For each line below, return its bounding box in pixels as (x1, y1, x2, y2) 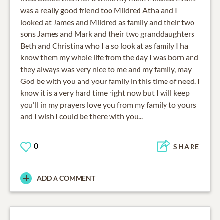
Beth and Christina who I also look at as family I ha (20, 41, 188, 51)
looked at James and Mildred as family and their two (20, 17, 194, 27)
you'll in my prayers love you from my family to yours (20, 100, 196, 110)
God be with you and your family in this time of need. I (20, 76, 200, 86)
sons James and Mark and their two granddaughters (20, 29, 194, 39)
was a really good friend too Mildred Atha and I (20, 5, 177, 15)
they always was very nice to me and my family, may (20, 64, 192, 74)
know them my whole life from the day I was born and (20, 53, 198, 62)
